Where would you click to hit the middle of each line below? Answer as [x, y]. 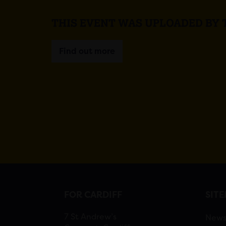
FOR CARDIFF [93, 195]
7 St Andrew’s [90, 217]
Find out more [87, 51]
